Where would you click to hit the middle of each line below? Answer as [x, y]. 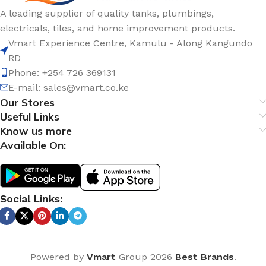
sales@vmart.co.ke [86, 87]
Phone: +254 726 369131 [62, 72]
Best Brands [204, 256]
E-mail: [26, 87]
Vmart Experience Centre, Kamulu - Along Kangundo [130, 43]
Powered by [58, 256]
